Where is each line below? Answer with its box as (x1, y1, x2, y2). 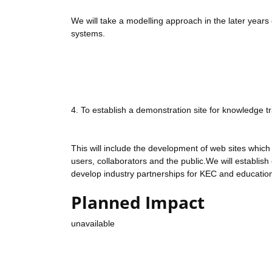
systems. (71, 29, 105, 39)
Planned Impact (71, 191, 205, 214)
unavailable (71, 219, 115, 229)
